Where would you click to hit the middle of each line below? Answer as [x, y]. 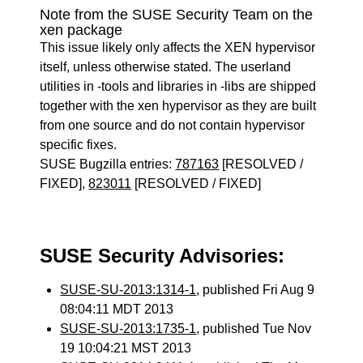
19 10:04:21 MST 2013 [126, 348]
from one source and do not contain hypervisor [173, 125]
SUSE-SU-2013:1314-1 [128, 290]
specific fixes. [79, 145]
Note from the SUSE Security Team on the [177, 15]
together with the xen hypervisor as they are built [178, 106]
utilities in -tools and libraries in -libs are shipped [178, 86]
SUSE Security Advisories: [162, 256]
